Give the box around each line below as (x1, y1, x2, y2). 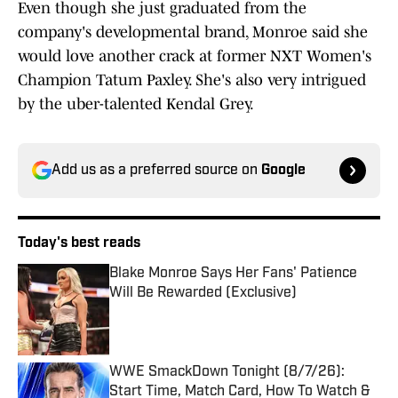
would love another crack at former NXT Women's (18, 47, 371, 66)
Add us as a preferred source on (52, 163, 261, 179)
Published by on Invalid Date (108, 303, 270, 318)
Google (261, 163, 306, 179)
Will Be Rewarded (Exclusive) (109, 286, 297, 301)
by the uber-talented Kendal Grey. (18, 95, 254, 114)
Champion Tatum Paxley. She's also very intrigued (18, 71, 366, 90)
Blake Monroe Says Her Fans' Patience (109, 267, 357, 282)
